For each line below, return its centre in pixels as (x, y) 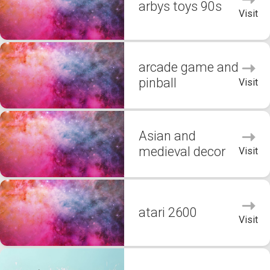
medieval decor (182, 152)
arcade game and (189, 67)
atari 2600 (168, 212)
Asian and (167, 136)
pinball (158, 83)
